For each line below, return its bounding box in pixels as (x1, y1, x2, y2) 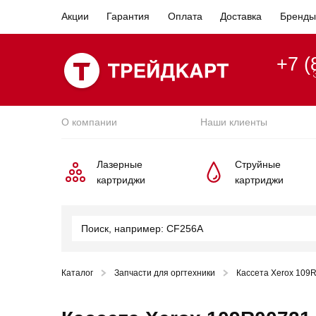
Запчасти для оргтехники (114, 268, 215, 278)
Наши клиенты (200, 116, 267, 128)
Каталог (61, 268, 93, 278)
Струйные (234, 159, 281, 170)
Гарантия (107, 11, 150, 22)
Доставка (220, 11, 262, 22)
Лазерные (97, 159, 142, 170)
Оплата (167, 11, 202, 22)
